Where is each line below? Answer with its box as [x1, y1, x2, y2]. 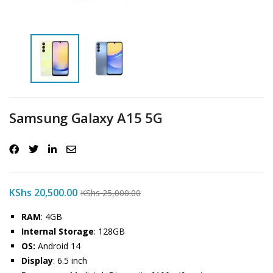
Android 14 [38, 240, 80, 252]
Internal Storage [21, 225, 94, 237]
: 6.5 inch [53, 255, 87, 266]
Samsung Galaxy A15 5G [9, 108, 163, 127]
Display [21, 255, 53, 266]
